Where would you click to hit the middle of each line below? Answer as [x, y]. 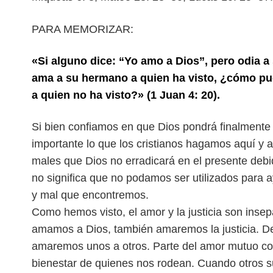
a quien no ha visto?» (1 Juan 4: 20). [126, 95]
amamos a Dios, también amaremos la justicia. [147, 229]
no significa [61, 178]
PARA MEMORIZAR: [83, 29]
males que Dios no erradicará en [112, 161]
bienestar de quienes [84, 263]
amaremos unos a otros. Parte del [116, 246]
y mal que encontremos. [90, 195]
